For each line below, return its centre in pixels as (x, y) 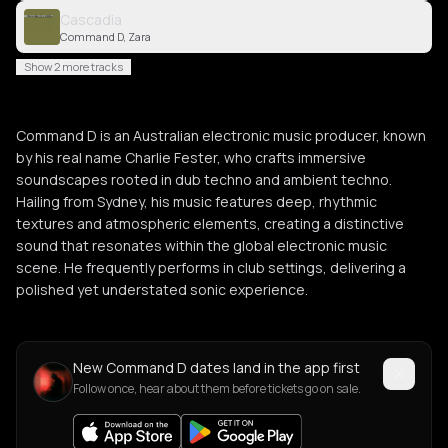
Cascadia (91, 19)
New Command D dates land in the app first (216, 367)
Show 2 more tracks (73, 66)
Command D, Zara (105, 36)
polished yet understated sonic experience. (162, 289)
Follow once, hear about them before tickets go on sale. (217, 388)
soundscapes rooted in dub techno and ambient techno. (204, 179)
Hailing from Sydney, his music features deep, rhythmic (196, 201)
